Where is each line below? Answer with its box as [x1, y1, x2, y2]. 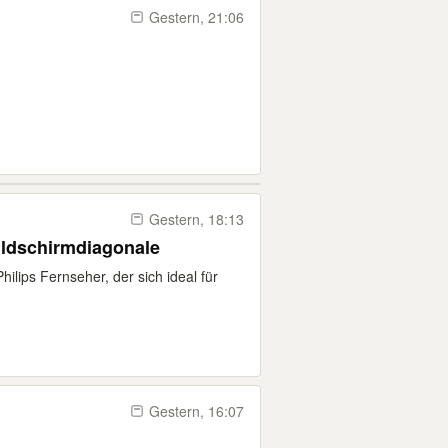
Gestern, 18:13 [149, 209, 244, 229]
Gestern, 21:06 [149, 7, 244, 27]
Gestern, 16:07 [149, 401, 244, 421]
